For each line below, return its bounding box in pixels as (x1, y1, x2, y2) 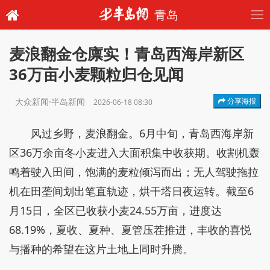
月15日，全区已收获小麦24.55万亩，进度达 (9, 203, 222, 218)
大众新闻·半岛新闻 (15, 96, 87, 107)
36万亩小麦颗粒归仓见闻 (9, 64, 184, 85)
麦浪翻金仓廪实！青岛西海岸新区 (9, 43, 244, 64)
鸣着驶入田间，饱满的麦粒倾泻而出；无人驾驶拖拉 (9, 165, 259, 179)
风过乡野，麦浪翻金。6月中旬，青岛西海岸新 (31, 126, 254, 140)
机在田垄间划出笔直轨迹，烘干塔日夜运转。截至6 (9, 184, 254, 198)
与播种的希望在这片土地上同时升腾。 (9, 242, 193, 256)
